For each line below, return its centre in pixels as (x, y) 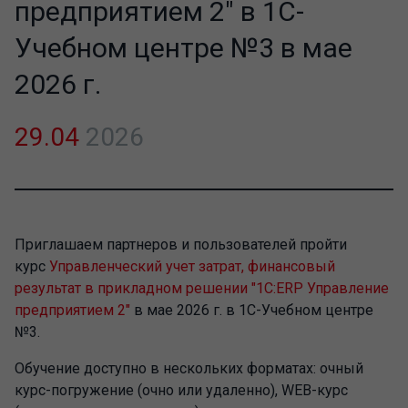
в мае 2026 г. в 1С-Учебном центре (252, 310)
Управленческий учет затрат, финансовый (192, 266)
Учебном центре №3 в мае (184, 48)
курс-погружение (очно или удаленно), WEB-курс (181, 390)
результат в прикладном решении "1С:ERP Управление (202, 288)
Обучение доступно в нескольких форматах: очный (189, 368)
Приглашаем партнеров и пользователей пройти (181, 245)
